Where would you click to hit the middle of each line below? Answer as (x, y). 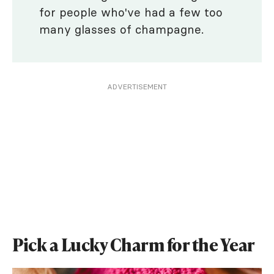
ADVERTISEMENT (137, 87)
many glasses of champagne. (121, 29)
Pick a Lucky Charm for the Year (134, 245)
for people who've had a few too (131, 12)
